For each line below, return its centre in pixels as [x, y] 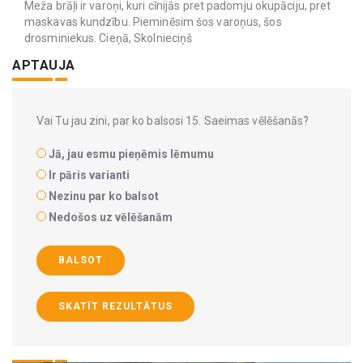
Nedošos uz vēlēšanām [111, 217]
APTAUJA [44, 65]
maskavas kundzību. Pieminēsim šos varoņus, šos [153, 21]
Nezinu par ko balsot [104, 196]
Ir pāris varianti [89, 175]
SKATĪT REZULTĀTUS [115, 306]
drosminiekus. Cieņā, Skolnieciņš [109, 38]
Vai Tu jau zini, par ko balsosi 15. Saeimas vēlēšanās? [173, 120]
